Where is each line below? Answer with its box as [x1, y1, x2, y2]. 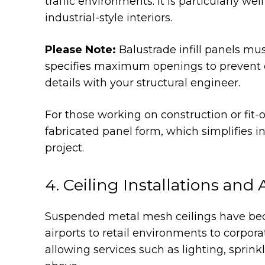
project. [45, 141, 84, 154]
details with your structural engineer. [45, 76, 240, 89]
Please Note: [45, 43, 116, 56]
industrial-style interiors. [45, 11, 172, 24]
